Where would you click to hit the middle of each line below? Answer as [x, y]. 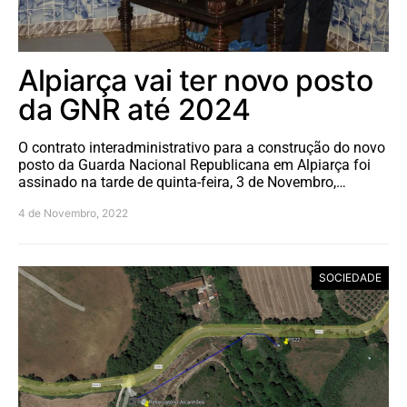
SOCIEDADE [350, 277]
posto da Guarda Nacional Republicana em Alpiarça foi [194, 164]
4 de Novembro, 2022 [73, 213]
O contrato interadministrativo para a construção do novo [202, 147]
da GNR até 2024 [135, 109]
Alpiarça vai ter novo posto [196, 80]
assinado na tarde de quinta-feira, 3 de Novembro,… [182, 182]
